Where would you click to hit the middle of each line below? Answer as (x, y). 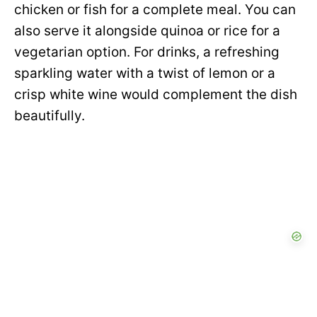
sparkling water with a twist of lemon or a (145, 74)
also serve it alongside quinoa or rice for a (147, 31)
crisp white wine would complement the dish (156, 95)
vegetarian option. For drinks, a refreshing (147, 52)
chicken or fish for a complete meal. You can (155, 10)
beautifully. (50, 116)
